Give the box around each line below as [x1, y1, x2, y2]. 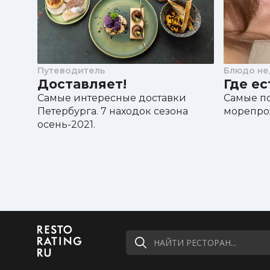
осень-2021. [37, 118, 95, 130]
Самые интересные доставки [37, 92, 186, 104]
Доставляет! [37, 76, 127, 92]
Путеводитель [37, 64, 105, 76]
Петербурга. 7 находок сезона [37, 105, 188, 117]
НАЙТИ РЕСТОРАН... [154, 236, 236, 248]
